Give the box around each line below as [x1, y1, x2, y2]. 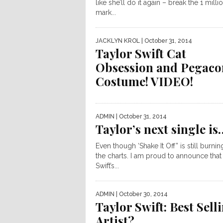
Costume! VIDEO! [96, 73, 193, 89]
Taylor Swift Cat [96, 45, 186, 61]
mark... [96, 8, 116, 16]
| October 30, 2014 [114, 191, 168, 198]
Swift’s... [96, 162, 119, 170]
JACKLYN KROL [96, 37, 140, 44]
